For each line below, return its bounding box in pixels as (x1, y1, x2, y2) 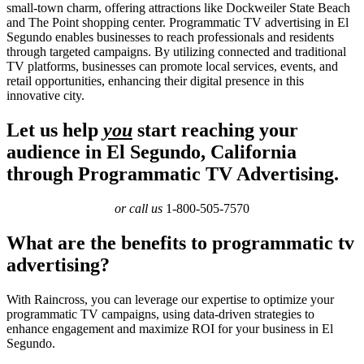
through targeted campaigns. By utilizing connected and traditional (6, 45, 346, 59)
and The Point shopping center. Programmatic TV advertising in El (6, 15, 349, 30)
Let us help (6, 119, 103, 141)
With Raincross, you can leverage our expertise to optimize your (6, 292, 334, 306)
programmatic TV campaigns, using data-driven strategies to (6, 306, 314, 321)
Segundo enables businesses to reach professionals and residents (6, 30, 334, 45)
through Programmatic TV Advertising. (6, 163, 339, 185)
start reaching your (132, 119, 298, 141)
